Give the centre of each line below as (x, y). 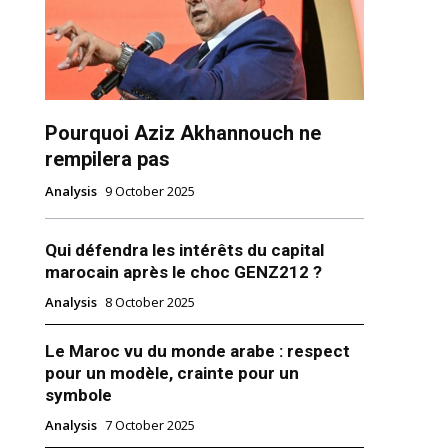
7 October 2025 (149, 425)
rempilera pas (107, 159)
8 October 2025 (149, 302)
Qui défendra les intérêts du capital (184, 250)
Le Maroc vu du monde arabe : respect (197, 351)
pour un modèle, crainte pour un (171, 373)
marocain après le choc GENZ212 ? (183, 272)
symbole (78, 395)
